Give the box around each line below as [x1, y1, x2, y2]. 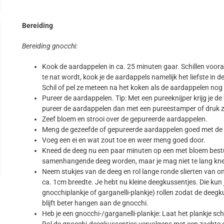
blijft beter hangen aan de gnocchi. [42, 199, 149, 207]
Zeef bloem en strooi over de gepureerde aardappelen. [42, 115, 208, 123]
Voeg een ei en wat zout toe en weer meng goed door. [42, 136, 206, 144]
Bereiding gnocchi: [22, 42, 78, 50]
